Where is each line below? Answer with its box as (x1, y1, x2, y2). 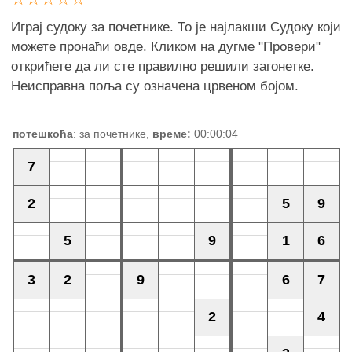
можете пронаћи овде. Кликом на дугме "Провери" (11, 39, 321, 54)
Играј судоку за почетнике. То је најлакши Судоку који (11, 20, 341, 35)
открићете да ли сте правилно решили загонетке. (11, 59, 314, 74)
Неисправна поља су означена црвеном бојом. (11, 79, 299, 93)
